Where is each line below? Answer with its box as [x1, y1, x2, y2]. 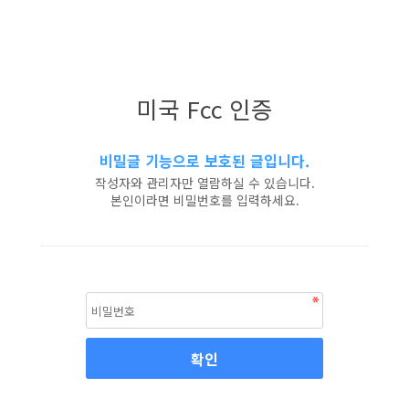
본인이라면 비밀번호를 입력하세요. [110, 191, 299, 209]
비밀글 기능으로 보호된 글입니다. [100, 150, 309, 172]
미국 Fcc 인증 [136, 91, 273, 125]
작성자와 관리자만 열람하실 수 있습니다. [94, 173, 315, 192]
